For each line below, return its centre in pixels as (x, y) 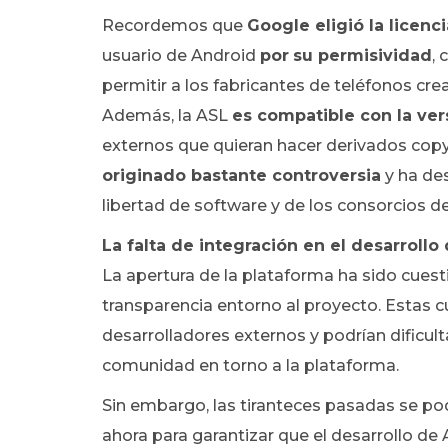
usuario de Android (181, 55)
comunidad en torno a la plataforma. (250, 365)
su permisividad (362, 55)
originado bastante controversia (241, 175)
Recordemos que (174, 25)
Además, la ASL (167, 115)
